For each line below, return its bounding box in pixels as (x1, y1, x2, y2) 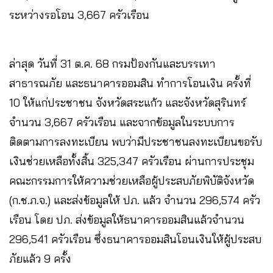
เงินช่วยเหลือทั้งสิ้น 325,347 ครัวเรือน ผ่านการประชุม (9, 154, 254, 168)
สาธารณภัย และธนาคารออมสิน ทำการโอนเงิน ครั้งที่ (9, 76, 251, 90)
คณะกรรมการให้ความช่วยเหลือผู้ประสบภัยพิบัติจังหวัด (9, 173, 254, 188)
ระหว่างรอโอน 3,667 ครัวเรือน (9, 7, 149, 22)
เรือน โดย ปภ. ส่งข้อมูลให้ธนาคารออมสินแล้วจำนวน (9, 212, 244, 227)
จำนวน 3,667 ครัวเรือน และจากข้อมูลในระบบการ (9, 115, 235, 129)
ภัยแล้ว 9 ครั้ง (9, 251, 71, 266)
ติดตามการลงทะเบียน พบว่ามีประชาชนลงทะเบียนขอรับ (9, 134, 262, 149)
